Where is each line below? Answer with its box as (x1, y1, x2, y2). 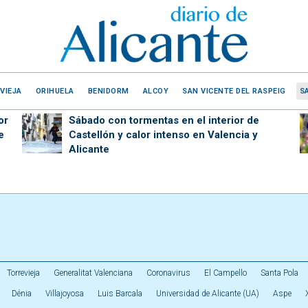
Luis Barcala (98, 289, 142, 298)
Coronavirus (146, 268, 190, 278)
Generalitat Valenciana (54, 268, 133, 278)
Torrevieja (7, 268, 40, 278)
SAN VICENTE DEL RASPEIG (182, 86, 286, 96)
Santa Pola (261, 268, 298, 278)
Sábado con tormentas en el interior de (68, 114, 259, 126)
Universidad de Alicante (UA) (156, 289, 259, 298)
